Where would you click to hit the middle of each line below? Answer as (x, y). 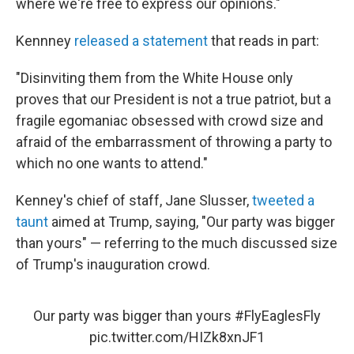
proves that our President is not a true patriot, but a (173, 99)
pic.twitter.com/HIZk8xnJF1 (177, 337)
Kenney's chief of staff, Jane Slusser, (134, 200)
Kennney (45, 41)
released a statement (141, 41)
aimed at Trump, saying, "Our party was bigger (192, 222)
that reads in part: (264, 41)
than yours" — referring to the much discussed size (177, 243)
